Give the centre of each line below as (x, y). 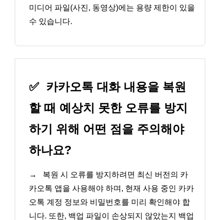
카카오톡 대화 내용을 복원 (114, 87)
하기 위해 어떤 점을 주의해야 (107, 129)
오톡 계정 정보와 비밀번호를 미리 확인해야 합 (110, 202)
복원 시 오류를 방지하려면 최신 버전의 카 (114, 175)
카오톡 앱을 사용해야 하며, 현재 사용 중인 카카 (111, 189)
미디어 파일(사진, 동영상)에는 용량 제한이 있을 (112, 7)
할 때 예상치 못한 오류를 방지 (108, 108)
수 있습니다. (51, 21)
